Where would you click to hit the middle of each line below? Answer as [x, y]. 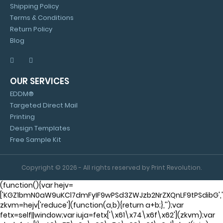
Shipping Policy [34, 6]
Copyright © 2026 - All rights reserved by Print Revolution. [111, 167]
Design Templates [40, 128]
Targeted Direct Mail [44, 105]
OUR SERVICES [40, 81]
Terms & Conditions [42, 18]
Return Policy [31, 29]
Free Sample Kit [36, 140]
